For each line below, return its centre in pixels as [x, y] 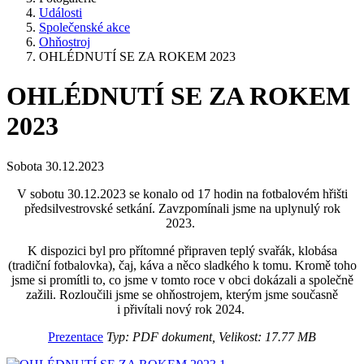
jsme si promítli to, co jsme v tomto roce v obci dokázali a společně [182, 279]
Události [61, 13]
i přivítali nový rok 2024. [182, 309]
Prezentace [76, 336]
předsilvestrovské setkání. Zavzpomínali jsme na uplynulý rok [182, 208]
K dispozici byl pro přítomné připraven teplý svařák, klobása [182, 250]
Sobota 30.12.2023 [55, 166]
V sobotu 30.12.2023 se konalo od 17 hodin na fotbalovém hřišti [182, 193]
